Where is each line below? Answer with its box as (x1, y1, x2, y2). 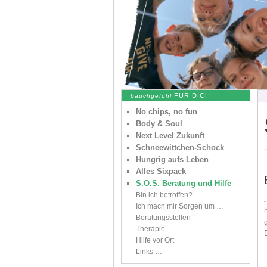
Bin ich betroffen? (136, 191, 193, 199)
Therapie (136, 225, 165, 233)
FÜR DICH (174, 92, 210, 99)
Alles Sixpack (136, 167, 186, 176)
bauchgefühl (131, 92, 172, 99)
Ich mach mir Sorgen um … (136, 202, 223, 210)
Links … (136, 247, 162, 256)
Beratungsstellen (136, 213, 191, 222)
